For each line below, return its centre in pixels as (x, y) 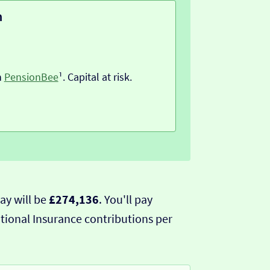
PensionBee (31, 77)
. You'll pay (125, 199)
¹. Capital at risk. (95, 77)
